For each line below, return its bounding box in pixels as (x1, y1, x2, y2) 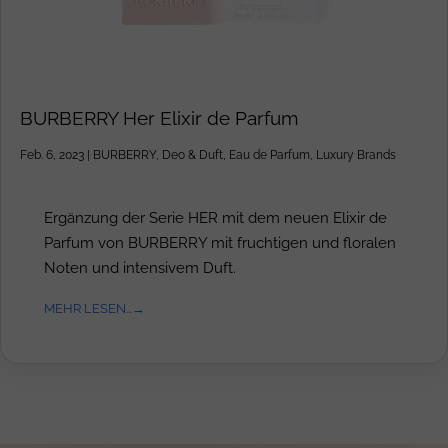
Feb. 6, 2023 (20, 148, 84, 163)
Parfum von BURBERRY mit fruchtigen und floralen (44, 234, 396, 252)
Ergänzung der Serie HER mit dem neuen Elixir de (44, 209, 387, 227)
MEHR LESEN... (44, 300, 132, 317)
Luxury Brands (316, 148, 396, 163)
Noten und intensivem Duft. (44, 259, 236, 277)
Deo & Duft (162, 148, 223, 163)
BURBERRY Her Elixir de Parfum (20, 108, 298, 130)
